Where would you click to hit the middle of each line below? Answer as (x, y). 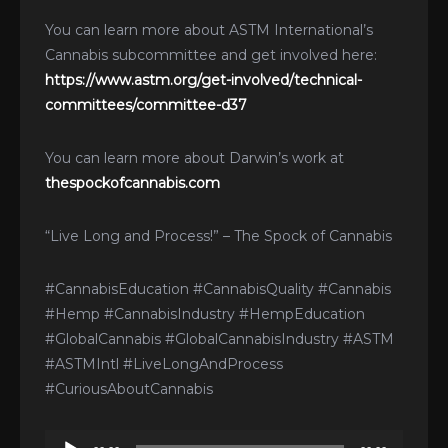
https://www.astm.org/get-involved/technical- (203, 80)
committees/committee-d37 (146, 105)
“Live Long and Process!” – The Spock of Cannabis (218, 236)
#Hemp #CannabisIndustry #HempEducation (205, 314)
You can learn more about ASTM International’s (209, 30)
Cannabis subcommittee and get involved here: (211, 55)
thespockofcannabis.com (132, 183)
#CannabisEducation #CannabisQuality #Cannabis (218, 289)
